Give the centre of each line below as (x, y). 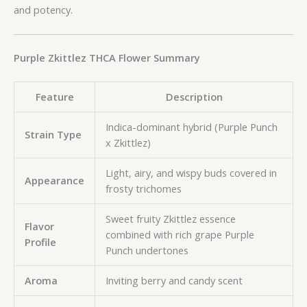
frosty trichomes (143, 188)
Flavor (39, 226)
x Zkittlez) (128, 142)
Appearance (54, 180)
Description (194, 96)
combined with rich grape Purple (180, 234)
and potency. (43, 10)
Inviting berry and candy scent (174, 280)
